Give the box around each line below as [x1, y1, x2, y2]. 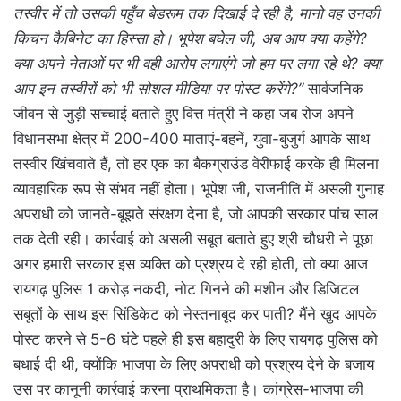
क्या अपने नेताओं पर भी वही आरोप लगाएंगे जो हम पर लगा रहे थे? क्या [13, 54, 381, 73]
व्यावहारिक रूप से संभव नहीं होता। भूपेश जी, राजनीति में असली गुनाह [13, 179, 384, 198]
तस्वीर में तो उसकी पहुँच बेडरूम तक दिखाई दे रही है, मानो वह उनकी [13, 4, 380, 22]
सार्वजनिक [303, 79, 363, 98]
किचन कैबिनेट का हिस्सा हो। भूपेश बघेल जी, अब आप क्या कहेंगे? [13, 29, 367, 47]
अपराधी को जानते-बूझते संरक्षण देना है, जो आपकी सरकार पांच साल [13, 204, 378, 223]
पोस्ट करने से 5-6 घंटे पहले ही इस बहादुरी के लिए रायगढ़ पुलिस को [13, 329, 378, 348]
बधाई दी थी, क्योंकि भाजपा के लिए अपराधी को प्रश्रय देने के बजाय [13, 354, 374, 373]
